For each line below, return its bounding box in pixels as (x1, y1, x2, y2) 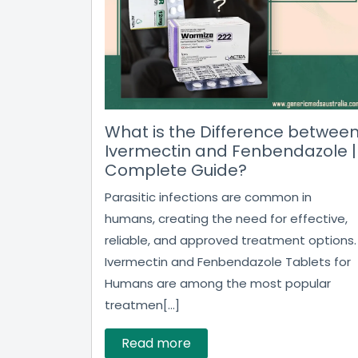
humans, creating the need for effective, (105, 210, 348, 227)
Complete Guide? (105, 159, 247, 181)
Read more (121, 334, 191, 352)
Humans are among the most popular (105, 275, 331, 292)
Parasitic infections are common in (105, 189, 312, 205)
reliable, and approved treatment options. (105, 232, 356, 249)
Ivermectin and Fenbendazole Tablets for (105, 253, 351, 270)
